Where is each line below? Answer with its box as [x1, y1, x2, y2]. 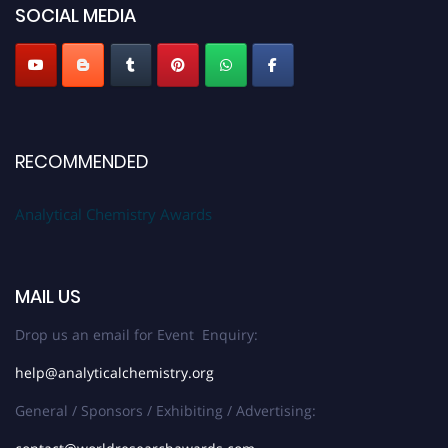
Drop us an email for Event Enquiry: [15, 324, 258, 344]
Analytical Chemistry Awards [15, 203, 212, 224]
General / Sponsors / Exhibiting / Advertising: [15, 400, 316, 420]
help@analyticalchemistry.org [15, 362, 214, 382]
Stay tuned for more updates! [15, 21, 180, 37]
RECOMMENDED [15, 148, 149, 174]
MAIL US [15, 283, 81, 309]
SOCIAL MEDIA [15, 2, 136, 28]
